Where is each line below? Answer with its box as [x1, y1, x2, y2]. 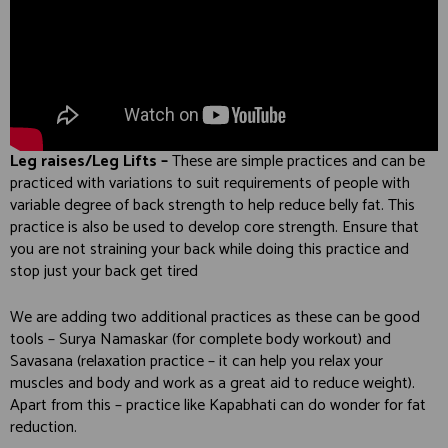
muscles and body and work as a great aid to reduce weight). [10, 370, 415, 398]
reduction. [10, 414, 77, 442]
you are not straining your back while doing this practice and [10, 236, 409, 264]
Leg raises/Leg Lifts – [10, 148, 168, 176]
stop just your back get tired [10, 258, 198, 286]
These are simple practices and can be [168, 148, 425, 176]
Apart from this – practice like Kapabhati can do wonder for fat [10, 392, 426, 420]
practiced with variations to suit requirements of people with [10, 170, 410, 198]
